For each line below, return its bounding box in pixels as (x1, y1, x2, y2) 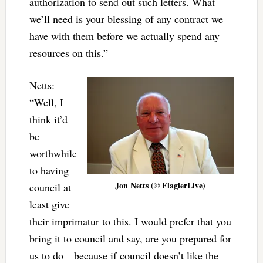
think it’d (29, 112, 68, 126)
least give (29, 197, 69, 211)
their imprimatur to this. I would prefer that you (29, 214, 231, 228)
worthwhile (29, 146, 77, 160)
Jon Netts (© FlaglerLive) (115, 178, 206, 191)
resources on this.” (29, 45, 108, 60)
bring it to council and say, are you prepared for (29, 231, 231, 245)
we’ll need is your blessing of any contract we (29, 11, 223, 26)
